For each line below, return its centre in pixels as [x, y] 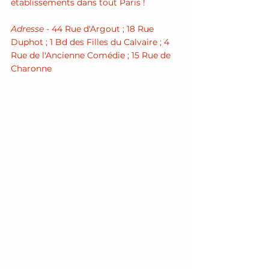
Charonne [31, 68]
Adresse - [31, 29]
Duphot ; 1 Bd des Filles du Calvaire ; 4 [91, 42]
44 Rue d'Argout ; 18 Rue [104, 29]
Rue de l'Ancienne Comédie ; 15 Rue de [92, 55]
